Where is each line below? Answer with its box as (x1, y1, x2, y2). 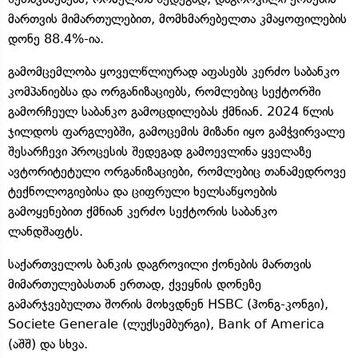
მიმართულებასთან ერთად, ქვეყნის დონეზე (8, 276, 261, 292)
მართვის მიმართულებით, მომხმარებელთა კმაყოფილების (8, 10, 347, 26)
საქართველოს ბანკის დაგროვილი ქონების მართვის (8, 256, 312, 272)
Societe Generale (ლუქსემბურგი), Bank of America (8, 316, 324, 332)
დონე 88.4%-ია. (8, 30, 104, 46)
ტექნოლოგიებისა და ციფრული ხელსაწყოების (8, 183, 277, 199)
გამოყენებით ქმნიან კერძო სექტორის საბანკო (8, 203, 277, 219)
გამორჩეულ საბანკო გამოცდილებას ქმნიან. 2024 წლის (8, 103, 334, 119)
